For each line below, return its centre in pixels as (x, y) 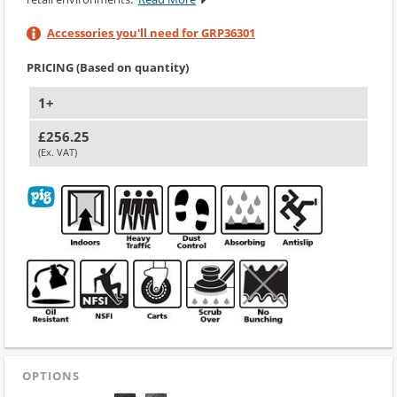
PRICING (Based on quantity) (108, 67)
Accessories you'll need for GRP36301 (151, 32)
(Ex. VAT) (58, 152)
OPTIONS (51, 375)
